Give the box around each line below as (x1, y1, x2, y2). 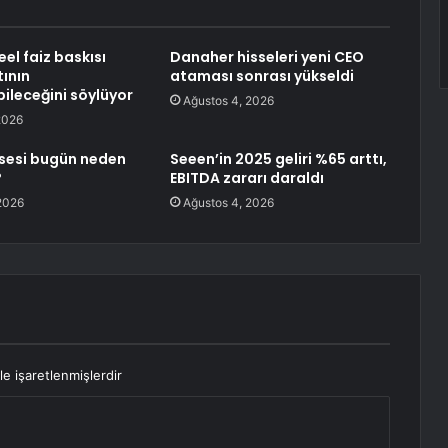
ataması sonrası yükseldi (169, 66, 354, 87)
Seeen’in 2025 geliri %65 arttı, (169, 149, 387, 170)
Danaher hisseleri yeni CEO (169, 47, 364, 68)
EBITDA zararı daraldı (169, 168, 324, 189)
